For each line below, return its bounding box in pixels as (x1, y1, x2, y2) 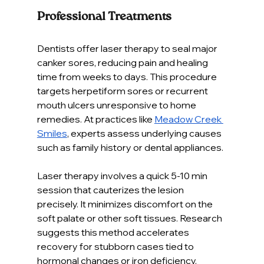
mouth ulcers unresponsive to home (37, 98, 198, 111)
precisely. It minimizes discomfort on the (37, 197, 214, 210)
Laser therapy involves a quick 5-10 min (37, 169, 209, 181)
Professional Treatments (37, 11, 171, 23)
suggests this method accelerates (37, 226, 191, 238)
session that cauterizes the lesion (37, 183, 186, 196)
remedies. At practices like (37, 113, 154, 125)
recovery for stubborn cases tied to (37, 240, 196, 252)
